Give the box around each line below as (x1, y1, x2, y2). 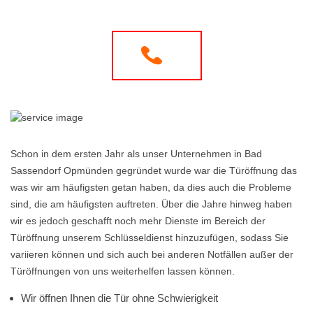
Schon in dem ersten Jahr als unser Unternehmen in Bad (10, 148, 262, 159)
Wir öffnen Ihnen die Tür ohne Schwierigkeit (21, 292, 218, 304)
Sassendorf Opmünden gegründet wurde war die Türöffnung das (10, 165, 297, 176)
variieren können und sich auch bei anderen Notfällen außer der (10, 249, 293, 260)
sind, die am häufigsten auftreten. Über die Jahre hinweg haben (10, 198, 292, 210)
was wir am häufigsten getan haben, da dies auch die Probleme (10, 182, 291, 193)
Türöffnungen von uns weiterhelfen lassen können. (10, 265, 235, 277)
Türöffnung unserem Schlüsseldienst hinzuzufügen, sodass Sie (10, 232, 289, 243)
